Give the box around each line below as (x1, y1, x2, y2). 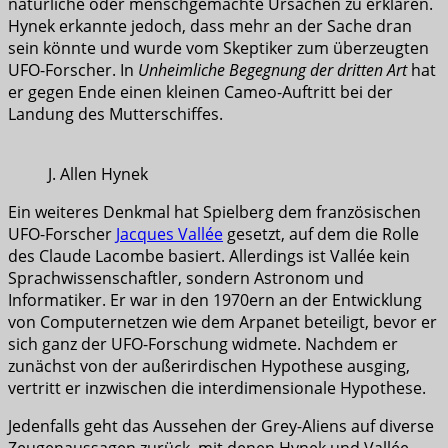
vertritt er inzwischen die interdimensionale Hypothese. (8, 377, 426, 400)
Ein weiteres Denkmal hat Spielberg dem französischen (8, 201, 421, 224)
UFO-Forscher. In (8, 59, 138, 82)
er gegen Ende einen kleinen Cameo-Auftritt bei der (8, 81, 393, 104)
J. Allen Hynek (48, 163, 148, 186)
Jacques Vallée (116, 223, 223, 246)
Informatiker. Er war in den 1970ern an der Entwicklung (8, 289, 422, 312)
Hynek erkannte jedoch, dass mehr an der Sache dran (8, 15, 412, 38)
